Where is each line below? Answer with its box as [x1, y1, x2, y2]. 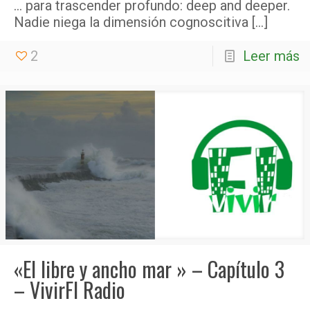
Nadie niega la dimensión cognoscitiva [14, 13, 248, 30]
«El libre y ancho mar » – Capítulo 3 [14, 253, 284, 284]
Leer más [243, 47, 300, 64]
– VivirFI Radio [14, 273, 125, 305]
